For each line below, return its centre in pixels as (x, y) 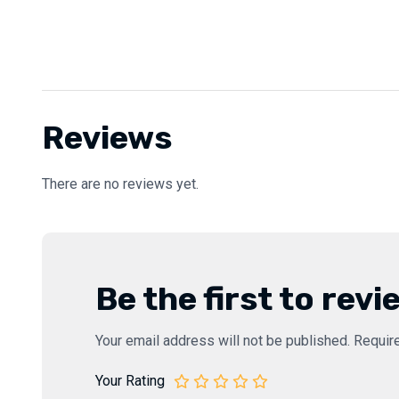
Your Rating (130, 380)
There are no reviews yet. (120, 183)
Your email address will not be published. (223, 340)
